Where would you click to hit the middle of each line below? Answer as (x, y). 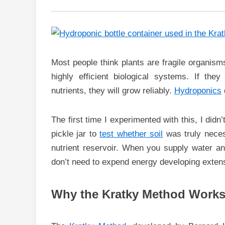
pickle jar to (76, 134)
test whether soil (131, 134)
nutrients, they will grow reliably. (113, 91)
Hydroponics (198, 91)
